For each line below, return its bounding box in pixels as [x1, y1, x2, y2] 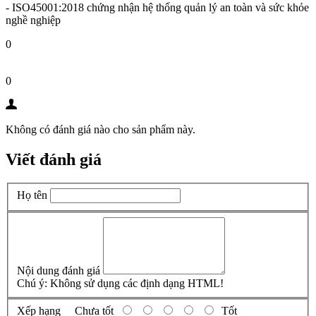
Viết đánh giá [6, 150, 102, 169]
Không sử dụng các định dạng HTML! [47, 276, 224, 289]
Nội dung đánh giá [17, 264, 100, 276]
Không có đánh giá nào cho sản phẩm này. [6, 123, 195, 135]
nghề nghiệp [6, 13, 61, 26]
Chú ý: [17, 276, 47, 289]
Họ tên [17, 189, 47, 202]
